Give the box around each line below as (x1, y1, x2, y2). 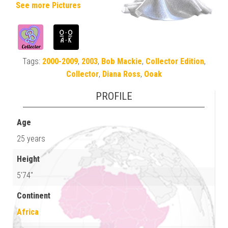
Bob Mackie (101, 56, 142, 66)
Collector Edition (146, 56, 204, 66)
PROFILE (95, 90, 132, 102)
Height (17, 154, 40, 164)
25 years (17, 133, 45, 144)
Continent (17, 190, 50, 201)
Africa (17, 207, 39, 217)
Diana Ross (102, 69, 140, 79)
